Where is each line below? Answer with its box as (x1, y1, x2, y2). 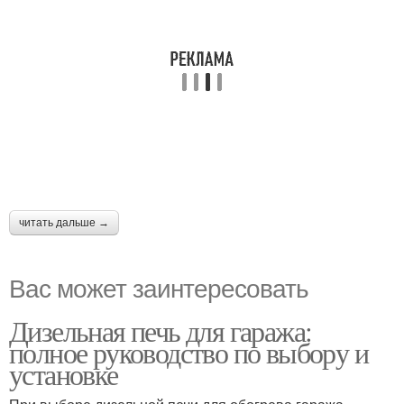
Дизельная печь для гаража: (9, 311, 312, 350)
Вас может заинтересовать (9, 269, 308, 305)
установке (9, 354, 118, 393)
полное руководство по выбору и (9, 333, 368, 372)
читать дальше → (19, 216, 109, 229)
